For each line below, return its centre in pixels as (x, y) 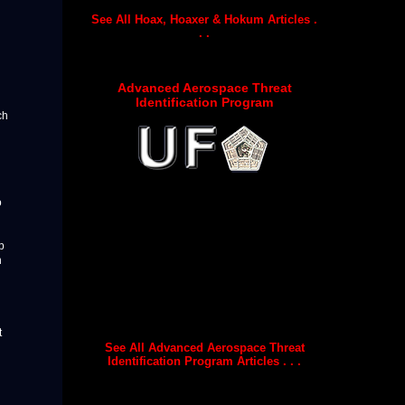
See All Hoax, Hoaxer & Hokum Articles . (204, 19)
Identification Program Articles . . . (204, 362)
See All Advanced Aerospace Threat (204, 348)
